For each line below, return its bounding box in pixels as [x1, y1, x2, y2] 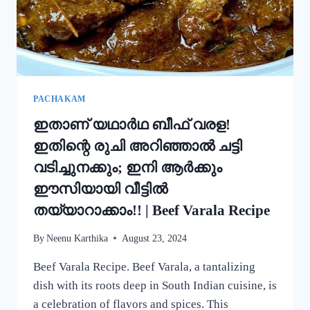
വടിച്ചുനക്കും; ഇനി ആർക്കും [33, 159, 222, 176]
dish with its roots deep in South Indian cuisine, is [33, 278, 277, 292]
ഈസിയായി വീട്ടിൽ [33, 181, 167, 198]
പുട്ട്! [96, 33, 119, 44]
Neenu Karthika [46, 232, 109, 244]
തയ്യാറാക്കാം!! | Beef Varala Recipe [33, 202, 270, 219]
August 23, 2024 [122, 232, 188, 244]
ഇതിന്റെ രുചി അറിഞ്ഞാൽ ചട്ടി [33, 138, 242, 155]
